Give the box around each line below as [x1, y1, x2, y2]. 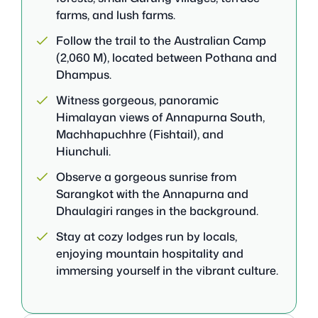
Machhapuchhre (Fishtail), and [56, 126, 224, 142]
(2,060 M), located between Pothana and [56, 49, 277, 65]
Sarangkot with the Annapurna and [56, 185, 248, 202]
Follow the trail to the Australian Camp [56, 32, 266, 48]
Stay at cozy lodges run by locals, [56, 228, 237, 244]
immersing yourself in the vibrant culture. [56, 262, 278, 278]
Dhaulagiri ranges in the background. [56, 202, 258, 219]
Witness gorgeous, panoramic [56, 92, 219, 108]
